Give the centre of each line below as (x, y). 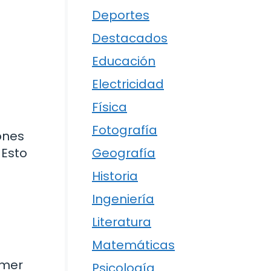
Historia (115, 176)
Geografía (124, 153)
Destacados (130, 38)
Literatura (122, 222)
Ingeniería (123, 199)
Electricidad (128, 84)
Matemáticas (133, 245)
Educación (124, 61)
